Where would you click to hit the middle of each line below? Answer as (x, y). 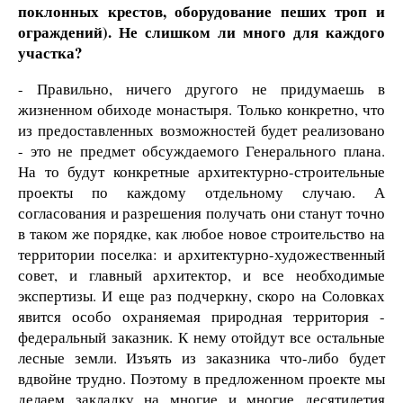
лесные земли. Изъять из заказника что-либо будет (201, 357)
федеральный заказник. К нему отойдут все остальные (201, 336)
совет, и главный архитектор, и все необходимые (201, 274)
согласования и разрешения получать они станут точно (201, 212)
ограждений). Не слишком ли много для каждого (201, 31)
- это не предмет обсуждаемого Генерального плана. (201, 150)
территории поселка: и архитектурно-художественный (201, 254)
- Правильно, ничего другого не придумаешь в (201, 88)
